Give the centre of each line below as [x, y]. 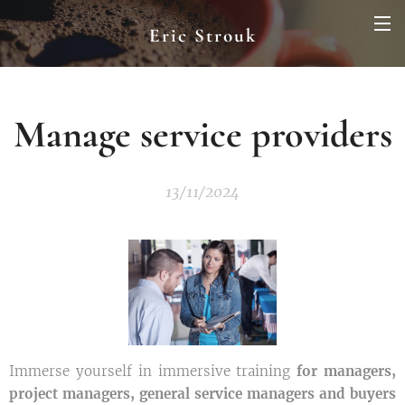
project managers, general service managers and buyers [202, 393]
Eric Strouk [202, 36]
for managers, [347, 371]
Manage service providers [202, 134]
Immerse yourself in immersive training [153, 371]
